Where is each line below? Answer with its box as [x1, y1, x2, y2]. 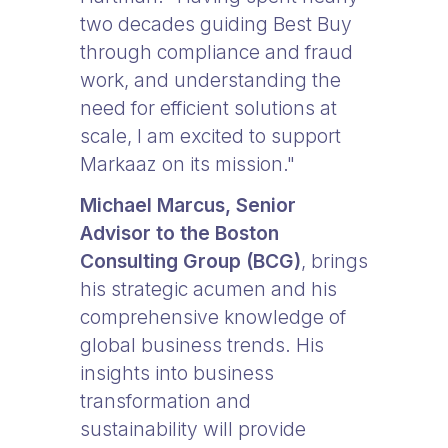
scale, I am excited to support [80, 124, 341, 148]
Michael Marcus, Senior [80, 193, 296, 217]
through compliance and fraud [80, 40, 353, 64]
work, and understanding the [80, 68, 341, 92]
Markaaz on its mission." [80, 152, 295, 176]
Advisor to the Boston [80, 221, 279, 245]
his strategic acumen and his [80, 277, 337, 301]
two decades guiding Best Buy [80, 12, 352, 36]
